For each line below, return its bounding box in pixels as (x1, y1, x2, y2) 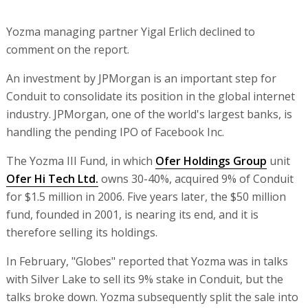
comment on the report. (5, 42, 129, 57)
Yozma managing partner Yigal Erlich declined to (5, 24, 255, 39)
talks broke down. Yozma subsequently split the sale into (5, 289, 298, 305)
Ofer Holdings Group (155, 153, 267, 168)
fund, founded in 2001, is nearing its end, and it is (5, 207, 258, 222)
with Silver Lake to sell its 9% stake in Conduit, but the (5, 272, 283, 287)
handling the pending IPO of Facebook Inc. (5, 124, 224, 140)
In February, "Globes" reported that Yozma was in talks (5, 254, 288, 269)
